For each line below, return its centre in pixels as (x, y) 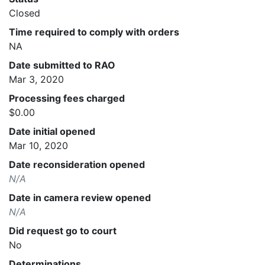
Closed (25, 13)
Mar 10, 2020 (38, 145)
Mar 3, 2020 (36, 79)
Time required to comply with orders (94, 32)
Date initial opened (52, 131)
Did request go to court (63, 230)
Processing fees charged (67, 98)
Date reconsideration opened (77, 164)
